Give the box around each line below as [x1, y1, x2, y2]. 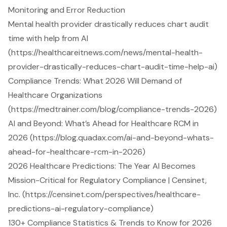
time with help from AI [8, 33, 88, 44]
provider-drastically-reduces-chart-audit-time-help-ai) [8, 61, 217, 72]
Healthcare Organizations [8, 90, 102, 101]
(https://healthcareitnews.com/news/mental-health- [8, 47, 203, 58]
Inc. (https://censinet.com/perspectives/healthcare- [8, 189, 201, 200]
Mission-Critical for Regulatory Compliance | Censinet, [8, 175, 207, 186]
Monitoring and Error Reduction [8, 5, 125, 16]
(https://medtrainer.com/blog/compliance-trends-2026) [8, 104, 217, 115]
